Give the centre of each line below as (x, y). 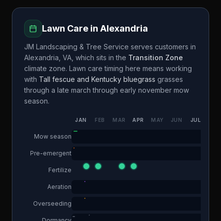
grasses (170, 79)
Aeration (59, 187)
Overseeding (52, 203)
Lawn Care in (71, 28)
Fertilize (60, 170)
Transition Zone (156, 57)
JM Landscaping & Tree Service (76, 47)
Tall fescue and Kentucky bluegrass (97, 79)
